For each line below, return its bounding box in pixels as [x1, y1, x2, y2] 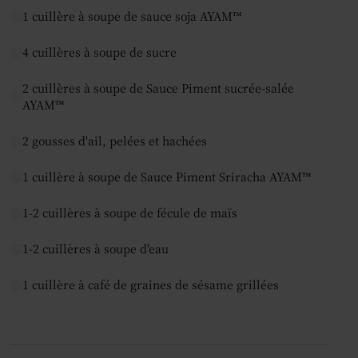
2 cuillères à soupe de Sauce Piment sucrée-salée [22, 79, 294, 97]
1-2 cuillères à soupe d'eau [22, 240, 169, 257]
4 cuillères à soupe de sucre [22, 43, 177, 61]
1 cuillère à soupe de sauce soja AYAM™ [22, 7, 241, 25]
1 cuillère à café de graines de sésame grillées [22, 276, 279, 293]
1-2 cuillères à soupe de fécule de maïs [22, 204, 237, 221]
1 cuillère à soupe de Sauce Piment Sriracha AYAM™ [22, 168, 311, 185]
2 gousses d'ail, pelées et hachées [22, 132, 207, 149]
